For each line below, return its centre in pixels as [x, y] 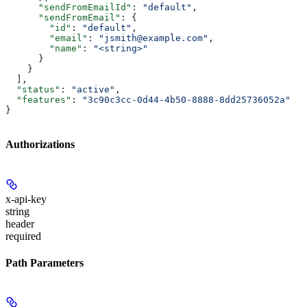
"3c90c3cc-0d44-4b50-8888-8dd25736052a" [186, 100]
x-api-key [26, 199]
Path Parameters [45, 262]
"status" [33, 90]
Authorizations [40, 145]
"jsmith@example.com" [153, 38]
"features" [38, 100]
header [20, 223]
